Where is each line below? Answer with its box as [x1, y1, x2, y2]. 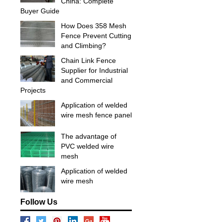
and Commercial [61, 76, 112, 84]
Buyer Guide [20, 7, 59, 15]
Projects [20, 86, 46, 94]
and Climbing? [61, 42, 106, 50]
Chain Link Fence [61, 56, 116, 64]
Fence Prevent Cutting [61, 32, 131, 40]
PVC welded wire [61, 142, 114, 150]
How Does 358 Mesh [61, 22, 126, 30]
